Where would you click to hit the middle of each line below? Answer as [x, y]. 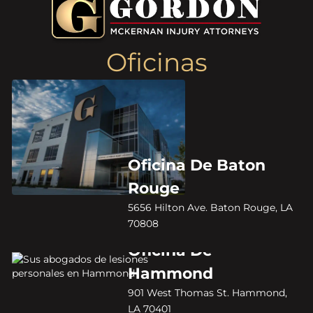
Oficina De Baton [196, 165]
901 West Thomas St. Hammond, [207, 292]
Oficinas [156, 63]
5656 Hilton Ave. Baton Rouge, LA [210, 207]
